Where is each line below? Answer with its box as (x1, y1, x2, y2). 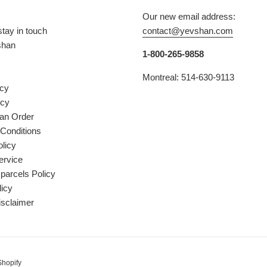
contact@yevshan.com (142, 26, 233, 36)
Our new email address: (142, 11, 235, 22)
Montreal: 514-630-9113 (142, 72, 234, 83)
